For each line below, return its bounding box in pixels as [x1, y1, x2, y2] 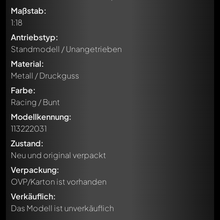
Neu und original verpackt [11, 150, 106, 160]
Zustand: [11, 138, 44, 148]
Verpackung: [11, 165, 59, 175]
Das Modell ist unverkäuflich [11, 203, 114, 213]
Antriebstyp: [11, 32, 58, 42]
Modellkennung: [11, 111, 72, 122]
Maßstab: [11, 5, 47, 16]
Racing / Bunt [11, 97, 60, 107]
